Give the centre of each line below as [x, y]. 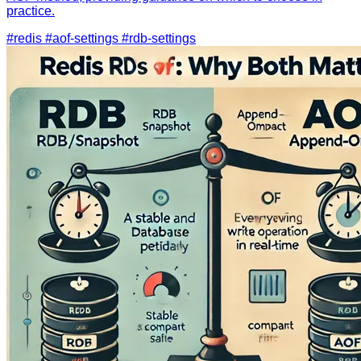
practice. [31, 10]
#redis [26, 38]
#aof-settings [83, 38]
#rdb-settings [159, 38]
